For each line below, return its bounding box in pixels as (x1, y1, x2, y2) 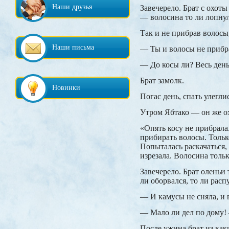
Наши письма (52, 43, 94, 51)
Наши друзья (52, 3, 92, 11)
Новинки (52, 84, 80, 91)
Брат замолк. (140, 76, 184, 85)
